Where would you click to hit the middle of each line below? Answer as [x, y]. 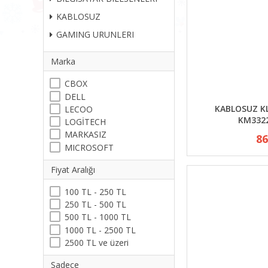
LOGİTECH [85, 122]
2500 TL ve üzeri [97, 242]
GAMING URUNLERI [95, 34]
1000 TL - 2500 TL [100, 230]
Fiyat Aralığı [73, 169]
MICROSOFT [89, 147]
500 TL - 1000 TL [98, 217]
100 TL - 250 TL [95, 191]
